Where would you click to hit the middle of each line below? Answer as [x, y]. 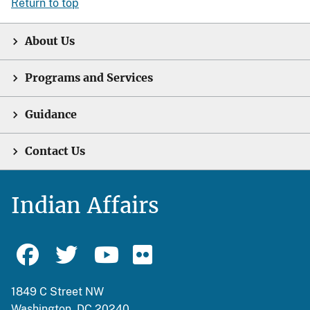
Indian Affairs [85, 206]
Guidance [51, 115]
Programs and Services [89, 78]
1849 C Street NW [57, 292]
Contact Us [55, 151]
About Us [50, 41]
